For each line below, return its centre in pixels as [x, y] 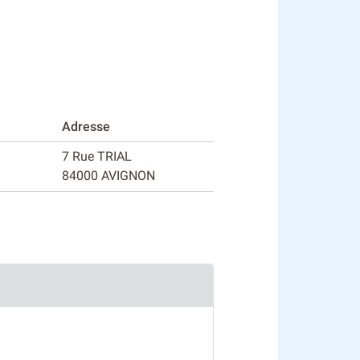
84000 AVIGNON [108, 175]
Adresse [86, 126]
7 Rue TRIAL [97, 156]
